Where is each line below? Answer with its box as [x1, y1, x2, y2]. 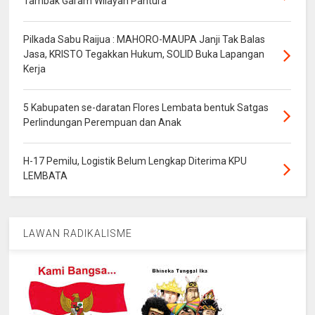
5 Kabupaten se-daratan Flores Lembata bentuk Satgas [23, 102, 269, 114]
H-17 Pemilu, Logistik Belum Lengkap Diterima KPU [23, 155, 247, 167]
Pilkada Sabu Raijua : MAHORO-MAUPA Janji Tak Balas [23, 34, 266, 46]
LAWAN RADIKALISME [23, 228, 133, 240]
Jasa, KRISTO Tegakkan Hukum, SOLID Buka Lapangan [23, 49, 265, 60]
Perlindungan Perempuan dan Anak [23, 117, 182, 129]
